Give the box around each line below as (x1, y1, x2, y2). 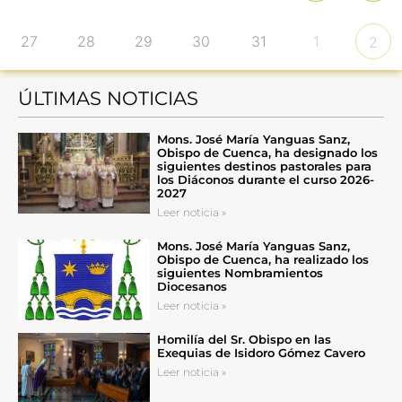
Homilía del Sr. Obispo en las (156, 332, 331, 347)
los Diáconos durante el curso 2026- (156, 172, 374, 188)
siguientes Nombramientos (156, 266, 323, 281)
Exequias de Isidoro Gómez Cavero (156, 345, 365, 361)
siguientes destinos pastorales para (156, 159, 371, 174)
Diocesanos (156, 279, 227, 294)
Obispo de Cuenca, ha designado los (156, 145, 378, 161)
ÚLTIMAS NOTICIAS (18, 87, 198, 110)
